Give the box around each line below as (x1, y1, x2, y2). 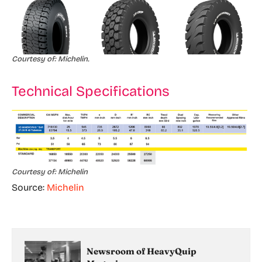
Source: (12, 182, 47, 194)
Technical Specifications (12, 83, 170, 100)
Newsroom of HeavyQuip (87, 246, 196, 257)
